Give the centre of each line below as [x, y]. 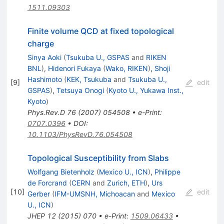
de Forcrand [47, 182]
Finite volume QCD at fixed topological [100, 31]
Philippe [167, 171]
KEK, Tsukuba [89, 79]
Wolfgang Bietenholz [61, 171]
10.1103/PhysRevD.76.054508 [80, 134]
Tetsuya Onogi [80, 90]
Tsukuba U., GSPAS [97, 57]
